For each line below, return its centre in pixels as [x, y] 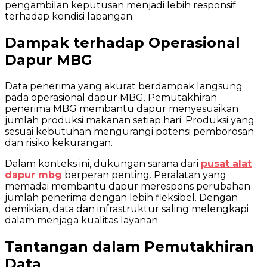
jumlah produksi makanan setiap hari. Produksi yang [130, 120]
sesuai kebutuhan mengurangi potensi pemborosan [129, 131]
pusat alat [226, 163]
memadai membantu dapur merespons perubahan [128, 186]
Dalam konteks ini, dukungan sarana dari [103, 163]
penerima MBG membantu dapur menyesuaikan [122, 108]
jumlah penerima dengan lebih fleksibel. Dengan [121, 197]
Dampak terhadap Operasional [122, 42]
